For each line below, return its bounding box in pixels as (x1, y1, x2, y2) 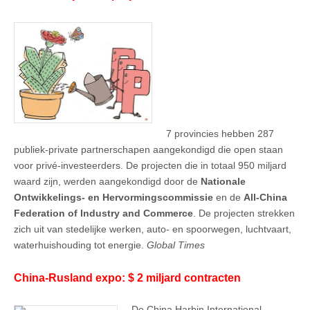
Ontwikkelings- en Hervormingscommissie (14, 192, 213, 203)
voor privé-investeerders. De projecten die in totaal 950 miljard (14, 160, 286, 172)
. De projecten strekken (193, 208, 295, 219)
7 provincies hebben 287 (166, 128, 274, 140)
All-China (244, 192, 287, 203)
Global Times (147, 239, 205, 251)
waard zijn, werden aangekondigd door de (14, 176, 201, 188)
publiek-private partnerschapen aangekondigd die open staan (14, 144, 283, 156)
